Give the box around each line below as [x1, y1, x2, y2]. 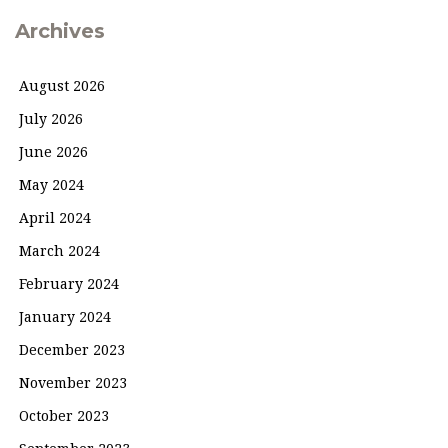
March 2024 [19, 243, 100, 259]
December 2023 [19, 342, 125, 358]
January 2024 [19, 309, 111, 325]
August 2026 [19, 78, 105, 94]
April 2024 [19, 210, 91, 226]
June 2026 [19, 144, 88, 160]
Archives [15, 19, 105, 43]
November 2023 [19, 375, 127, 391]
